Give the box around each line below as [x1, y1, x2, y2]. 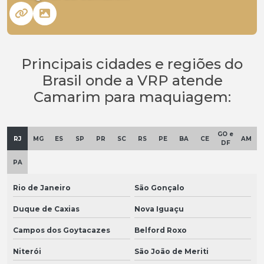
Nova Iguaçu [134, 204, 184, 214]
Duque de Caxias [13, 204, 80, 214]
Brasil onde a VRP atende [41, 72, 223, 90]
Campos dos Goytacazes [13, 226, 110, 235]
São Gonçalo [134, 183, 184, 193]
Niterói [13, 247, 41, 256]
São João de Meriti [134, 247, 209, 256]
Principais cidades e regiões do [21, 55, 243, 73]
